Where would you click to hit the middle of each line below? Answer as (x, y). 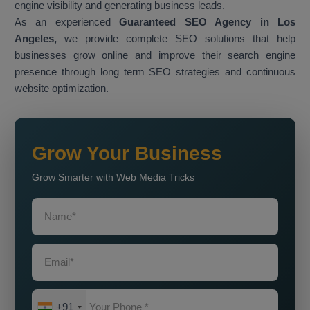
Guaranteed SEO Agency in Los (208, 22)
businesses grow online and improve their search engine (155, 55)
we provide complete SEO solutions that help (176, 39)
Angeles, (36, 39)
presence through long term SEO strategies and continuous (155, 72)
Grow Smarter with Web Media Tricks (113, 177)
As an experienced (67, 22)
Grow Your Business (127, 154)
